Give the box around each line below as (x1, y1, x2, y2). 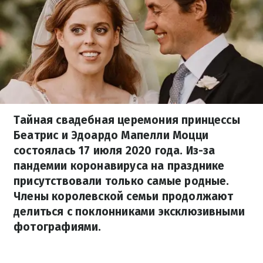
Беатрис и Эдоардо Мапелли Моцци (14, 129, 208, 142)
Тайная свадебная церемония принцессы (14, 113, 240, 127)
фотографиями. (14, 220, 102, 234)
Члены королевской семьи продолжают (14, 190, 234, 203)
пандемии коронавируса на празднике (14, 159, 225, 173)
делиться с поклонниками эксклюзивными (14, 205, 245, 218)
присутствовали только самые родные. (14, 174, 230, 188)
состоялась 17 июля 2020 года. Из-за (14, 144, 215, 157)
